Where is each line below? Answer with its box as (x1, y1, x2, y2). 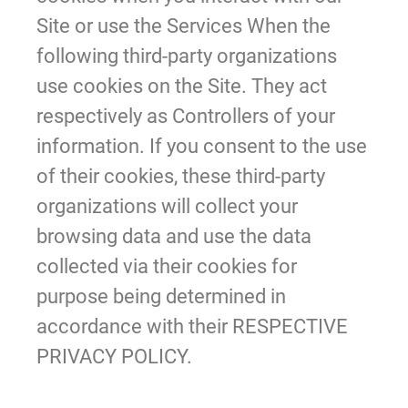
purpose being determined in (36, 284, 286, 308)
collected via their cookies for (36, 254, 297, 278)
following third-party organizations (36, 44, 337, 67)
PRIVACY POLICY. (36, 344, 192, 368)
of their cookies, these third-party (36, 164, 325, 188)
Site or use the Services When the (36, 14, 331, 37)
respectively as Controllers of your (36, 104, 335, 127)
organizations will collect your (36, 194, 298, 218)
